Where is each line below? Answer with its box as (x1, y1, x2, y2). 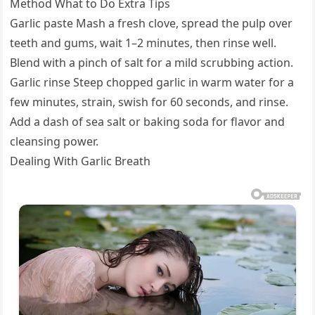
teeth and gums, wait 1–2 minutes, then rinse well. (10, 35, 277, 51)
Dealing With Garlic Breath (10, 153, 151, 169)
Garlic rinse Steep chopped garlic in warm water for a (10, 75, 295, 91)
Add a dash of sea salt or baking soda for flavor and (10, 114, 285, 130)
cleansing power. (10, 134, 99, 150)
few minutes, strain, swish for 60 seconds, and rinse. (10, 94, 289, 110)
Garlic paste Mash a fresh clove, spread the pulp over (10, 15, 293, 32)
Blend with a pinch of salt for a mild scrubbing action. (10, 55, 294, 71)
